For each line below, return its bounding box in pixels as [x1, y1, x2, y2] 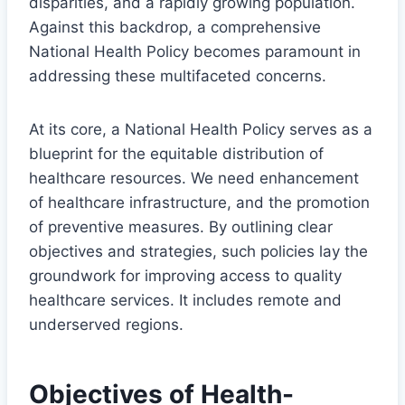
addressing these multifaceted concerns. [29, 66, 326, 85]
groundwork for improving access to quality [29, 266, 342, 285]
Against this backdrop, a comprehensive [29, 17, 321, 36]
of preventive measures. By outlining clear [29, 217, 333, 236]
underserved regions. [29, 315, 184, 334]
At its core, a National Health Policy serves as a [29, 119, 372, 138]
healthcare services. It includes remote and [29, 290, 342, 309]
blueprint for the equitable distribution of [29, 144, 324, 163]
